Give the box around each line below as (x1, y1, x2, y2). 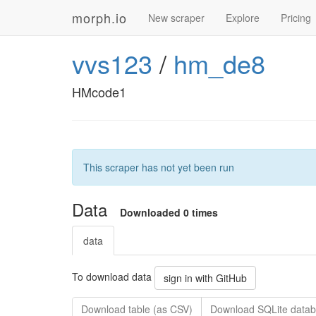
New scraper (148, 11, 205, 25)
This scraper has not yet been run (83, 160, 234, 174)
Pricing (281, 11, 311, 25)
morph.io (72, 8, 127, 27)
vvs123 (72, 45, 152, 81)
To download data (72, 269, 154, 284)
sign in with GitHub (164, 271, 247, 285)
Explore (226, 11, 260, 25)
